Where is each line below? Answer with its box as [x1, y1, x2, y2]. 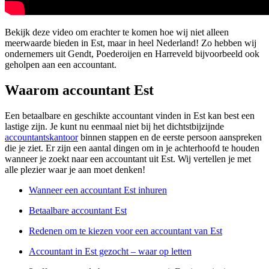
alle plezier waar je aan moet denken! [5, 164, 145, 175]
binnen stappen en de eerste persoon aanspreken [78, 131, 262, 142]
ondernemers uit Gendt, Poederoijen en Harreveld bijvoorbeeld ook [5, 49, 259, 59]
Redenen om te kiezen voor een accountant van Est [29, 225, 222, 236]
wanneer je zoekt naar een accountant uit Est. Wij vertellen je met [5, 153, 251, 164]
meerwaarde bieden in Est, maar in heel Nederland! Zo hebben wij [5, 38, 256, 49]
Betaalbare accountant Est [29, 205, 127, 216]
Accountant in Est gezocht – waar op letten [29, 246, 192, 256]
